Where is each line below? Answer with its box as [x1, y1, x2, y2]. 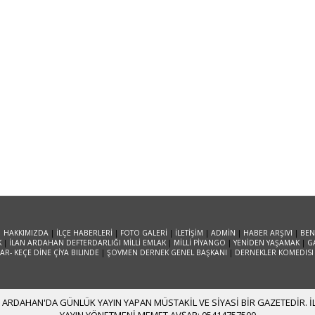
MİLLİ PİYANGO [174, 238, 226, 247]
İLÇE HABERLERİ [56, 228, 112, 238]
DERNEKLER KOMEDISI [234, 247, 314, 257]
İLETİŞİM [174, 228, 203, 238]
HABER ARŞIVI [243, 228, 292, 238]
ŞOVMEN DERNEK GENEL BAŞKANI [106, 247, 227, 257]
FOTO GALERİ [120, 228, 167, 238]
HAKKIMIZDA [3, 228, 49, 238]
